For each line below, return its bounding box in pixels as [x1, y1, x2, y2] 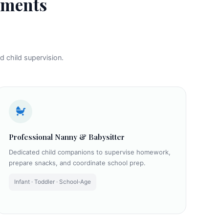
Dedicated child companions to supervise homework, [9, 148, 171, 156]
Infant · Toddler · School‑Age [14, 178, 91, 186]
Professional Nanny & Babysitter [9, 131, 125, 142]
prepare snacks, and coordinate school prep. [9, 159, 146, 167]
